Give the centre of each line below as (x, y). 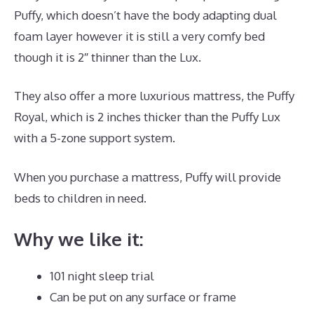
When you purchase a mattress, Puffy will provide (148, 177)
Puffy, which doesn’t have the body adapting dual (145, 15)
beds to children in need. (82, 198)
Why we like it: (79, 239)
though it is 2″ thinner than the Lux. (108, 57)
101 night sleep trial (102, 276)
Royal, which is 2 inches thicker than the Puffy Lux (147, 117)
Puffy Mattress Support (212, 198)
